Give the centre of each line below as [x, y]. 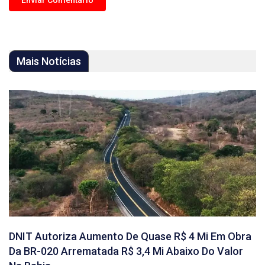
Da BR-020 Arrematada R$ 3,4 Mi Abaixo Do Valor [126, 251]
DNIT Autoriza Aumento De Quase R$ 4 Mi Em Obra [130, 236]
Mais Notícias [49, 61]
